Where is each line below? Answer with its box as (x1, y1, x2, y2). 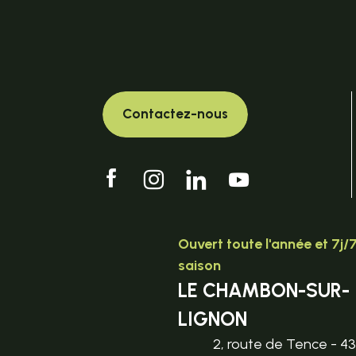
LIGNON (178, 307, 248, 331)
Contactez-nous (122, 106, 228, 122)
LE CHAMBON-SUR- (178, 278, 350, 302)
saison (178, 256, 222, 274)
